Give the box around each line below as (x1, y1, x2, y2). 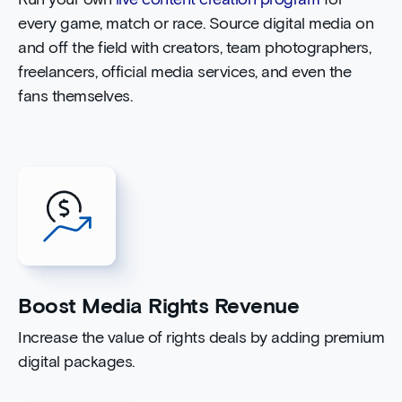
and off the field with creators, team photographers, (18, 40, 371, 57)
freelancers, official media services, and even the (18, 65, 351, 82)
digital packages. (18, 354, 135, 371)
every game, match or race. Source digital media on (18, 16, 373, 33)
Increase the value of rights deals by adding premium (18, 329, 384, 346)
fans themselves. (18, 89, 132, 106)
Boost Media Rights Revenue (18, 295, 299, 318)
